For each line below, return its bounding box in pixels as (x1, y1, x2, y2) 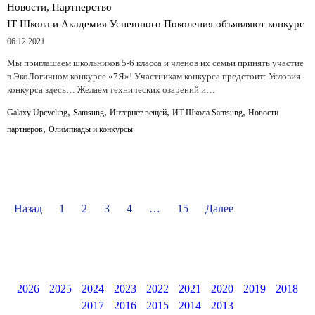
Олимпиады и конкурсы (49, 124, 133, 134)
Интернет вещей (110, 107, 167, 117)
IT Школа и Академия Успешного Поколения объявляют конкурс (7, 18, 304, 30)
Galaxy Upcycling (7, 107, 67, 117)
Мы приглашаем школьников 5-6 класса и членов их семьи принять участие (7, 57, 304, 68)
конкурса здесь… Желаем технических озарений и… (7, 84, 215, 95)
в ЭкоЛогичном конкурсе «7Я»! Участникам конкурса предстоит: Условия (7, 70, 300, 82)
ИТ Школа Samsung (172, 107, 243, 117)
